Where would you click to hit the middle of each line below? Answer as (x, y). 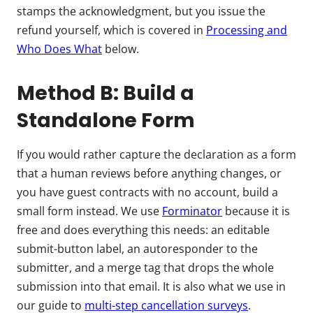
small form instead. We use (89, 211)
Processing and (247, 30)
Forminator (192, 211)
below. (121, 49)
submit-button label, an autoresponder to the (137, 248)
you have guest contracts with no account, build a (147, 192)
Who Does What (59, 49)
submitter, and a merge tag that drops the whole (145, 267)
